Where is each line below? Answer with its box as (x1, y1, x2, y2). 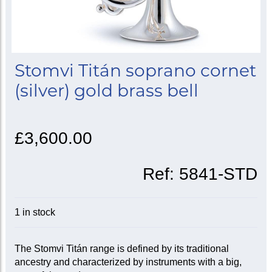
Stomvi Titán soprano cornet (14, 60, 256, 81)
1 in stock (14, 207, 55, 217)
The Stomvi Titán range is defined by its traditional (14, 243, 229, 254)
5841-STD (179, 165, 258, 183)
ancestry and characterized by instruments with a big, (14, 257, 242, 267)
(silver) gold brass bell (14, 80, 199, 101)
